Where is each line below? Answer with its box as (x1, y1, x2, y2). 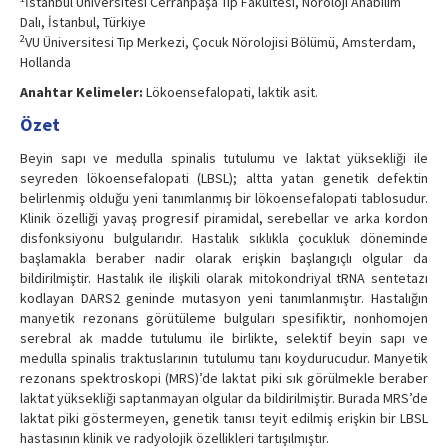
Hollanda (20, 53, 71, 72)
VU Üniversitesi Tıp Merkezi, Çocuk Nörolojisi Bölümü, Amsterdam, (25, 33, 416, 52)
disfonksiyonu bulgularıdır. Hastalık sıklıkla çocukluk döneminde (20, 229, 428, 248)
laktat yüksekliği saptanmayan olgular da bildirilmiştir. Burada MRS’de (20, 389, 428, 408)
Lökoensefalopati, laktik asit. (143, 83, 318, 102)
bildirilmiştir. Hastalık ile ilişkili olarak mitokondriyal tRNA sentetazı (20, 269, 428, 288)
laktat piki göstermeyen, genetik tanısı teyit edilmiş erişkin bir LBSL (20, 409, 428, 428)
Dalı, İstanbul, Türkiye (20, 13, 146, 32)
